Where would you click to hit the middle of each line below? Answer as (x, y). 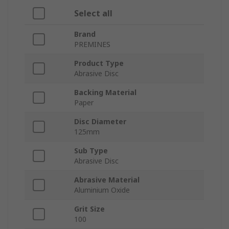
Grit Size (89, 209)
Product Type (99, 63)
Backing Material (105, 93)
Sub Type (91, 151)
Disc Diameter (100, 122)
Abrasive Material (107, 180)
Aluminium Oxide (102, 190)
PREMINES (92, 44)
